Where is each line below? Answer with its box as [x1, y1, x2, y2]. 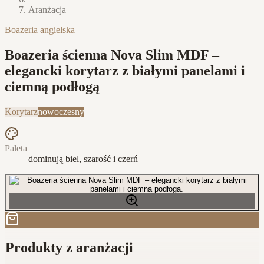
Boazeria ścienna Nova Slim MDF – [5, 47, 219, 62]
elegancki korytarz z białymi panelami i [5, 62, 245, 78]
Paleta [5, 143, 27, 153]
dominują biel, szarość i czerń [28, 153, 138, 164]
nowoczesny [38, 106, 84, 117]
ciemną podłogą [5, 78, 100, 94]
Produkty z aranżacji [5, 239, 133, 255]
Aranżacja [28, 5, 66, 15]
